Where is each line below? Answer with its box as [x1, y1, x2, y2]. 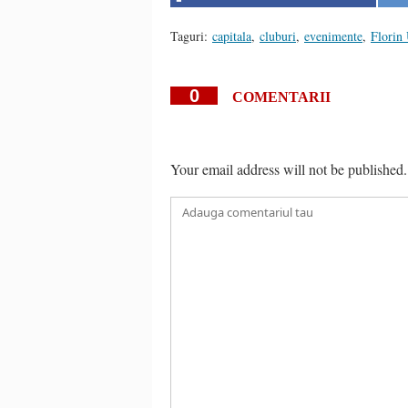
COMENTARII [232, 88, 331, 105]
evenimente [304, 26, 362, 45]
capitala [212, 26, 251, 45]
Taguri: [170, 26, 208, 45]
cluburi [260, 26, 296, 45]
